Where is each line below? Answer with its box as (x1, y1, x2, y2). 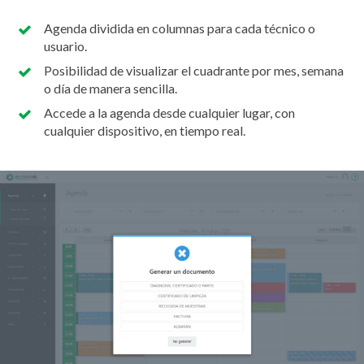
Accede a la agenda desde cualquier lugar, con (44, 105, 295, 121)
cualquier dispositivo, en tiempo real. (44, 123, 245, 139)
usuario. (44, 38, 87, 54)
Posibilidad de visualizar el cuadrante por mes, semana (44, 63, 344, 79)
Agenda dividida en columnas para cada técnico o (44, 20, 315, 37)
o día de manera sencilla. (44, 80, 177, 97)
